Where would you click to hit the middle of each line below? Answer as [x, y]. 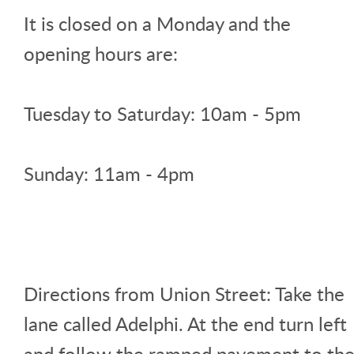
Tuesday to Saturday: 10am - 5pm [162, 114]
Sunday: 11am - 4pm [109, 174]
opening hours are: [101, 54]
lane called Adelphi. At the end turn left [185, 324]
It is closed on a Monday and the [157, 24]
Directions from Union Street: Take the [184, 294]
